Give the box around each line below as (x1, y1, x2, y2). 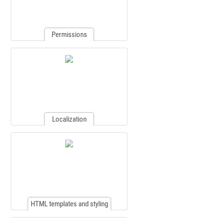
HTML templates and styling (30, 199, 108, 208)
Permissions (51, 30, 87, 39)
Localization (52, 114, 87, 124)
